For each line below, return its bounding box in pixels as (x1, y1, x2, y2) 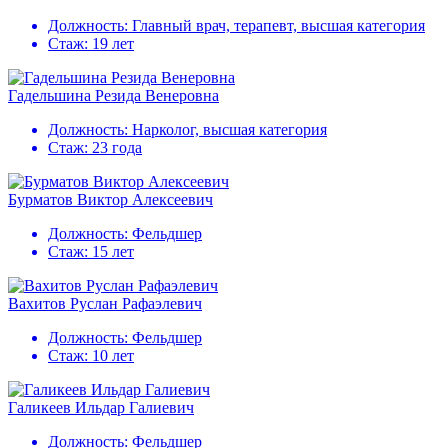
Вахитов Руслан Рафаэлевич (8, 295, 202, 313)
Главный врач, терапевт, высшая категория (132, 17, 425, 35)
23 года (92, 139, 142, 157)
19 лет (92, 35, 134, 53)
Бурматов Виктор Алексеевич (8, 191, 213, 209)
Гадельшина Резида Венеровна (8, 87, 219, 105)
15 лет (92, 243, 134, 261)
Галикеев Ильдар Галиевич (8, 399, 194, 417)
